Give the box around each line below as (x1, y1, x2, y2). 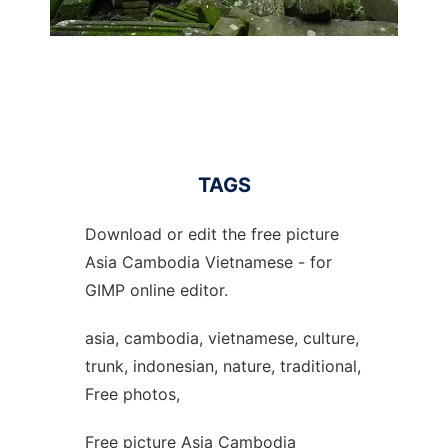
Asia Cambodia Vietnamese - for (84, 252, 332, 272)
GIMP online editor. (84, 280, 228, 300)
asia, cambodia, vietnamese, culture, (84, 328, 359, 348)
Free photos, (84, 384, 180, 404)
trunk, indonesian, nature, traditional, (84, 356, 361, 376)
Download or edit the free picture (84, 224, 339, 244)
